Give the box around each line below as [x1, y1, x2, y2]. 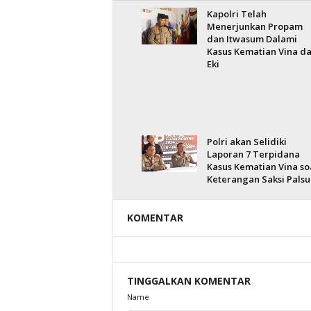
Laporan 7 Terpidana [206, 148, 300, 160]
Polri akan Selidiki [206, 135, 287, 148]
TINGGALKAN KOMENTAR [126, 274, 251, 287]
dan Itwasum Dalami [206, 33, 297, 45]
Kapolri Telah [206, 8, 267, 20]
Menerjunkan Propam [206, 20, 303, 33]
